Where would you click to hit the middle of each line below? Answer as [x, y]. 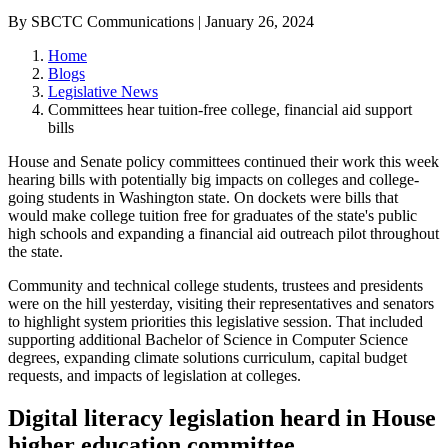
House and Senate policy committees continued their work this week [223, 162]
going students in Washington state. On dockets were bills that [203, 198]
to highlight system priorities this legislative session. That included [215, 322]
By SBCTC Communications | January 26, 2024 [161, 22]
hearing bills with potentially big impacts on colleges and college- [213, 180]
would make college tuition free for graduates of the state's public [212, 216]
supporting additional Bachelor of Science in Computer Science [208, 340]
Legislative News [103, 92]
